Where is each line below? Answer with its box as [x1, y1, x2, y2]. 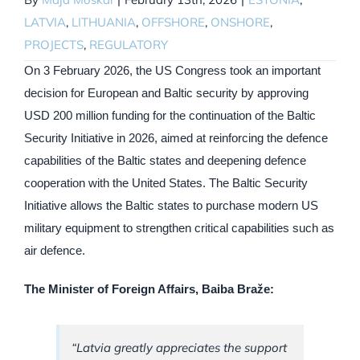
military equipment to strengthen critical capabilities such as [24, 221, 334, 235]
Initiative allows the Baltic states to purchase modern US [24, 198, 318, 213]
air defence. [24, 243, 85, 258]
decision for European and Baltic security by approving [24, 86, 309, 100]
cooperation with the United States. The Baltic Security [24, 176, 308, 190]
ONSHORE [211, 14, 270, 31]
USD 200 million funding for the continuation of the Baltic [24, 108, 316, 123]
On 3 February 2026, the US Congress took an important [24, 63, 321, 78]
